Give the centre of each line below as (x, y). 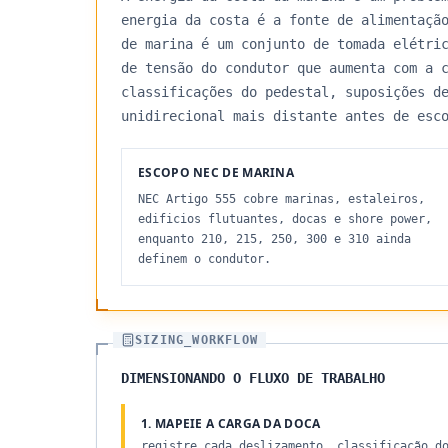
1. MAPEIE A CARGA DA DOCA (231, 423)
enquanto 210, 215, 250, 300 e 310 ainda (274, 239)
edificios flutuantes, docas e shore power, (285, 219)
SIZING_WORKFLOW (196, 340)
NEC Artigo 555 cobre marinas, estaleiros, (281, 199)
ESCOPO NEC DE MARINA (216, 172)
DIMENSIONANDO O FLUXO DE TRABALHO (253, 378)
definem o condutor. (204, 259)
